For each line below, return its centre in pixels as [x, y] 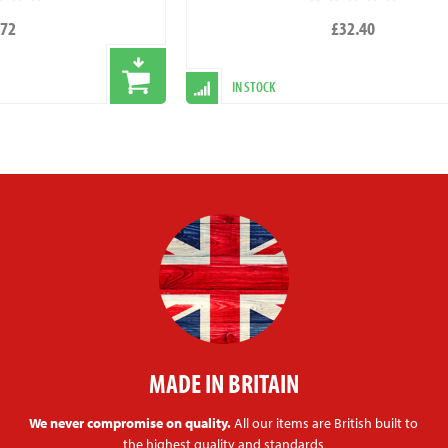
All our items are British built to [325, 422]
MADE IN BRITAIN [223, 383]
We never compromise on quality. [130, 422]
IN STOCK [253, 86]
